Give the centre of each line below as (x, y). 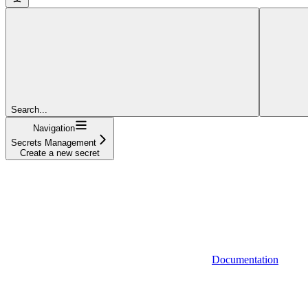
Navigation (54, 128)
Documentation (245, 259)
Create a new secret (60, 153)
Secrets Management (54, 142)
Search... (29, 109)
